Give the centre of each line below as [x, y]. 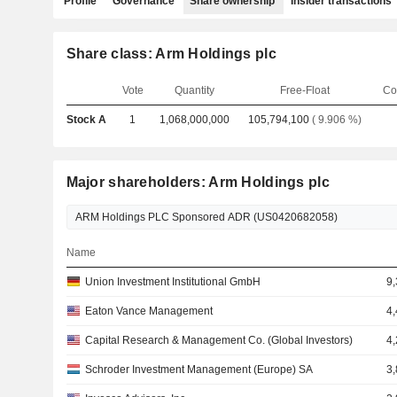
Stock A [86, 120]
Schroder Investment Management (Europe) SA [198, 370]
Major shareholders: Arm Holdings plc [198, 182]
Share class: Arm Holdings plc [171, 54]
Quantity [194, 90]
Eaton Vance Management [148, 311]
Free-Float [305, 90]
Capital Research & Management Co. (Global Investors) [218, 340]
